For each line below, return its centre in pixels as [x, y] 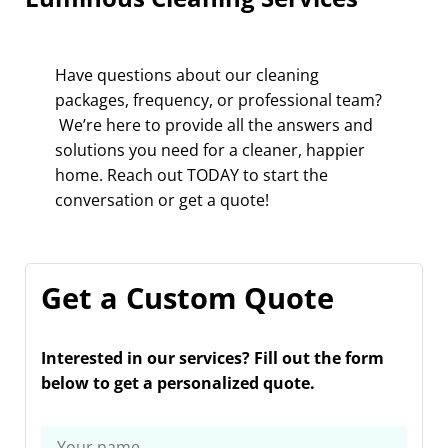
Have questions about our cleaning [187, 75]
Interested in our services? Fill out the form [212, 358]
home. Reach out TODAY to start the [191, 175]
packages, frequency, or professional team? [218, 100]
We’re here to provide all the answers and [214, 125]
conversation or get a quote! [162, 200]
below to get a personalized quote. [178, 383]
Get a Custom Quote [187, 297]
